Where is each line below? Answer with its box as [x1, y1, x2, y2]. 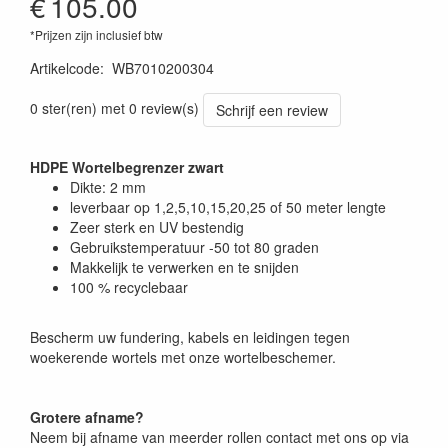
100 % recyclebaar [70, 277, 188, 297]
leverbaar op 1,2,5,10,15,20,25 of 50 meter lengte [70, 197, 386, 217]
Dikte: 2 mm [70, 177, 146, 197]
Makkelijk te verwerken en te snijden [70, 257, 299, 277]
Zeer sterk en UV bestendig [70, 217, 244, 237]
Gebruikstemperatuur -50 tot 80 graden [70, 237, 319, 257]
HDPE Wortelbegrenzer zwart [30, 157, 224, 177]
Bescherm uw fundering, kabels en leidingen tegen [30, 327, 350, 347]
